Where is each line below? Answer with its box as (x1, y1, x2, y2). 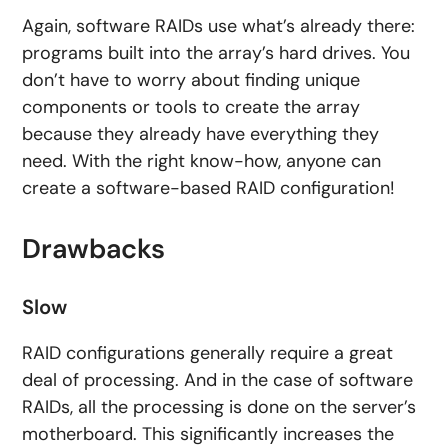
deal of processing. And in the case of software (22, 368, 414, 393)
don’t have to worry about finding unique (22, 68, 361, 93)
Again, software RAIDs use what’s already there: (22, 14, 416, 39)
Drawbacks (22, 231, 166, 267)
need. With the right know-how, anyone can (22, 149, 382, 174)
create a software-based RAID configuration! (22, 176, 396, 201)
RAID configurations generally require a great (22, 341, 394, 366)
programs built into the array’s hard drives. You (22, 41, 411, 66)
